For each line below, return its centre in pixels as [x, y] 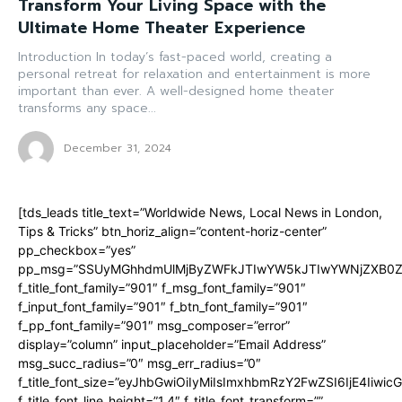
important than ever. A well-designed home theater [176, 92]
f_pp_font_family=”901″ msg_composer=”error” [154, 326]
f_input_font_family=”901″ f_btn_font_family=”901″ [163, 307]
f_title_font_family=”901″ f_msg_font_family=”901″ [162, 288]
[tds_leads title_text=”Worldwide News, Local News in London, [200, 213]
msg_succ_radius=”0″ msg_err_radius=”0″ [140, 363]
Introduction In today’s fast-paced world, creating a [57, 57]
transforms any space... [87, 109]
